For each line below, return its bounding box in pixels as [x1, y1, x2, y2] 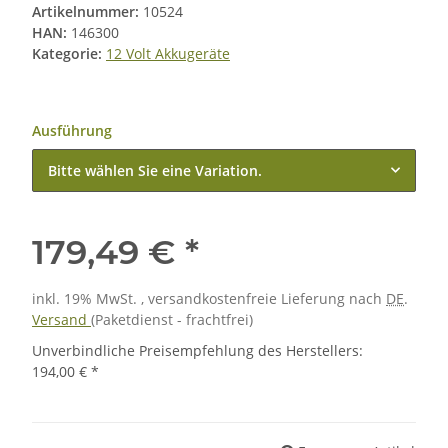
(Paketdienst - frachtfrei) [91, 310, 253, 330]
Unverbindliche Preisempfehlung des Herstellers [32, 341, 359, 361]
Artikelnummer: [32, 2, 143, 22]
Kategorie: [32, 44, 106, 64]
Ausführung [32, 121, 116, 141]
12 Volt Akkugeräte [106, 44, 230, 64]
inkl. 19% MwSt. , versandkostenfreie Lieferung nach [32, 289, 386, 309]
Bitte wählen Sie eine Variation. [48, 161, 262, 181]
